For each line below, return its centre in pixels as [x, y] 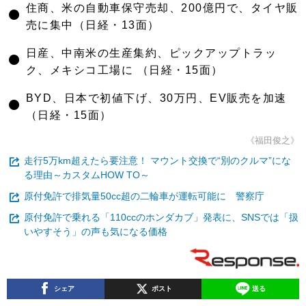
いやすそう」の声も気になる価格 [96, 232]
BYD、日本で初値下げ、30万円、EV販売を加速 [156, 98]
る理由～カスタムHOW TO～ [87, 175]
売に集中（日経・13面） [93, 25]
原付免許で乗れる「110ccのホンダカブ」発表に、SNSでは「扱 [161, 217]
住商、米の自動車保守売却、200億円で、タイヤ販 [162, 8]
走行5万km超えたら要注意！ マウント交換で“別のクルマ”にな [157, 161]
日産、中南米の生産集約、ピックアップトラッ [151, 53]
